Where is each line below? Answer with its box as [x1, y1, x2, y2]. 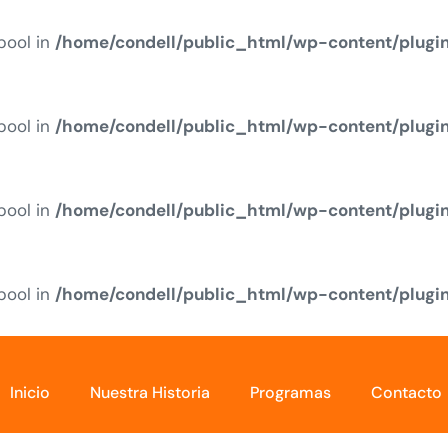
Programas [250, 382, 332, 404]
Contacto [371, 382, 443, 404]
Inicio [10, 382, 51, 404]
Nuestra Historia [90, 382, 211, 404]
